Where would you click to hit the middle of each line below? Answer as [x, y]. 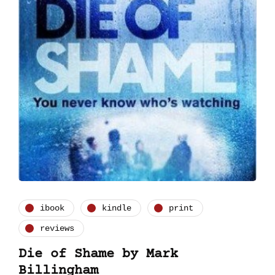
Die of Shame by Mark [98, 255]
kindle [117, 208]
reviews [57, 228]
